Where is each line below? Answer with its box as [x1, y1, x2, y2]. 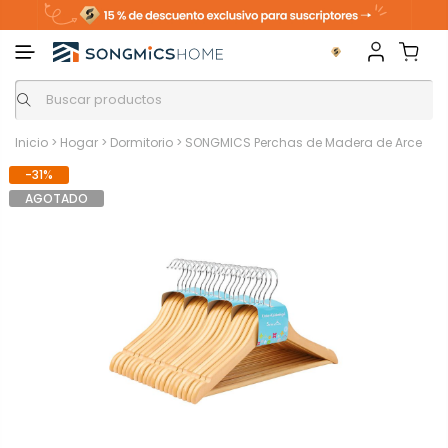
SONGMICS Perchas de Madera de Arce [185, 134, 422, 151]
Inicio [15, 134, 48, 151]
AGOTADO [24, 190, 88, 207]
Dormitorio [110, 134, 173, 151]
